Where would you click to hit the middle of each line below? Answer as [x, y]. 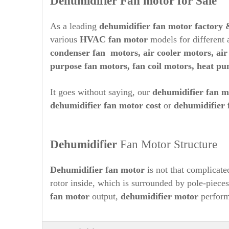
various [65, 39]
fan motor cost [131, 105]
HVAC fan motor [114, 39]
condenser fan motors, [95, 53]
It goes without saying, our [101, 92]
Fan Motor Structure [167, 144]
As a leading [75, 26]
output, [105, 196]
